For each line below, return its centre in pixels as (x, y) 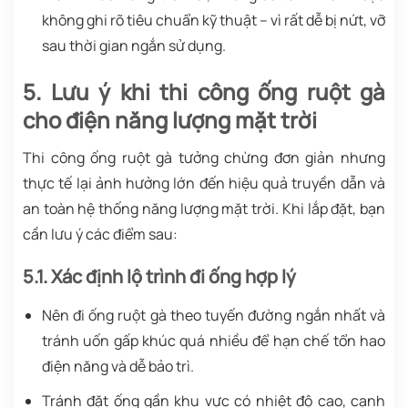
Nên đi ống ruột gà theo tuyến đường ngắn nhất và (213, 316)
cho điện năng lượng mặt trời (170, 120)
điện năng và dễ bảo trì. (117, 367)
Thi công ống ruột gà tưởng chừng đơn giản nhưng (204, 158)
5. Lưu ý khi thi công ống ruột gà (204, 92)
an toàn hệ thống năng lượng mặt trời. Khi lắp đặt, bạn (204, 209)
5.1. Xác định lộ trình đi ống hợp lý (159, 277)
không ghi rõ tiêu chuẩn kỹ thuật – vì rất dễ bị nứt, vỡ (213, 20)
